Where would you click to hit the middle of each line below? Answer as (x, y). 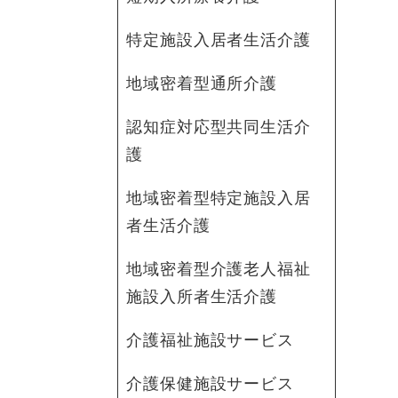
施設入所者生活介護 (202, 296)
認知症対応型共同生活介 (219, 127)
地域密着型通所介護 (202, 83)
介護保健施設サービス (210, 383)
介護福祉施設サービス (210, 340)
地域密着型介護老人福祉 (219, 269)
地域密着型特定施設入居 (219, 198)
